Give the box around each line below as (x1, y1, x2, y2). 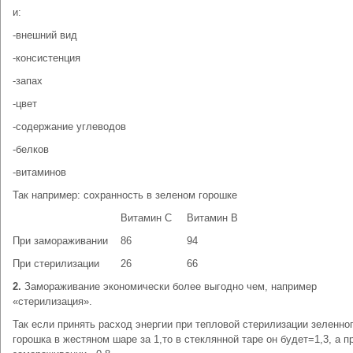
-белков (13, 143, 49, 155)
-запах (13, 75, 43, 87)
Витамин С (121, 212, 172, 224)
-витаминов (13, 166, 66, 178)
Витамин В (187, 212, 238, 224)
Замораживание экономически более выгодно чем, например (24, 281, 317, 292)
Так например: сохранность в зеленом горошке (13, 189, 237, 201)
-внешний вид (13, 29, 77, 41)
